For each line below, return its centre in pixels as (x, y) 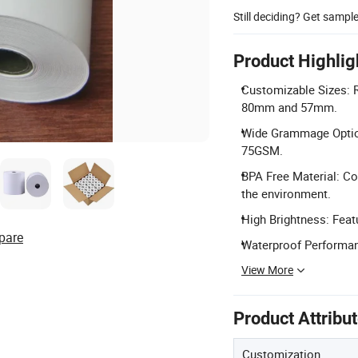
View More (267, 270)
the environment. (286, 193)
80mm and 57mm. (289, 107)
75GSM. (262, 150)
